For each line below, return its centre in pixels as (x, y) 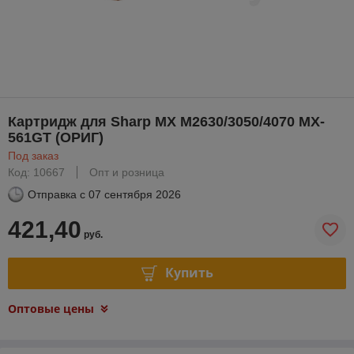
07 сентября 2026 (135, 194)
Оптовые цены (51, 308)
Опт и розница (127, 172)
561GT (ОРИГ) (56, 137)
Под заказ (33, 155)
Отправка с (56, 194)
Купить (189, 273)
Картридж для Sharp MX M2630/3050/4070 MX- (166, 121)
